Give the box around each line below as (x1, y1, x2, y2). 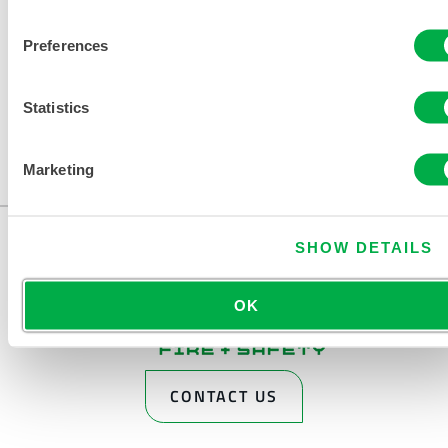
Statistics (23, 98, 89, 116)
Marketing (23, 160, 94, 178)
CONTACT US (169, 383, 279, 408)
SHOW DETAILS (295, 238, 433, 256)
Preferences (23, 36, 109, 54)
